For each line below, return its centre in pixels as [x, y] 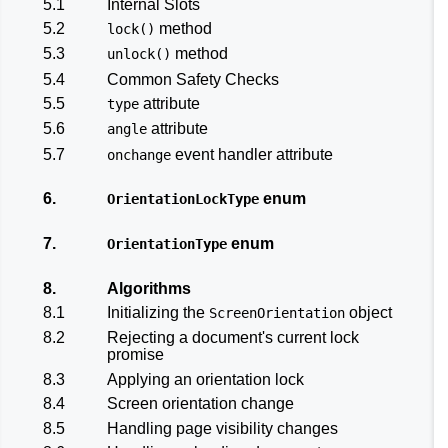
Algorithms [149, 288]
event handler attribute [252, 154]
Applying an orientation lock [205, 379]
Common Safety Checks [193, 79]
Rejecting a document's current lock [233, 338]
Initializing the [158, 313]
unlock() [139, 54]
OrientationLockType [183, 199]
